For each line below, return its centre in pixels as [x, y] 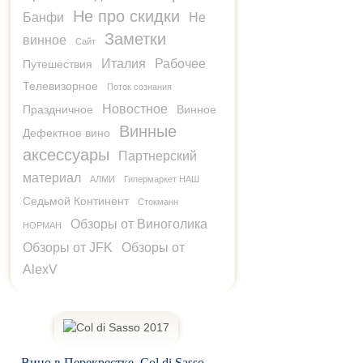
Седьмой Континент [76, 201]
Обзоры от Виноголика [139, 224]
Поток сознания [139, 86]
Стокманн [158, 201]
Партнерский [158, 156]
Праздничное [58, 109]
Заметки [135, 38]
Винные [148, 131]
